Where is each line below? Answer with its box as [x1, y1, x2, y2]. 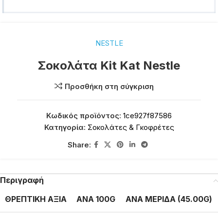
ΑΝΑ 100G [76, 194, 115, 204]
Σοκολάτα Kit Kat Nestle [38, 58, 180, 73]
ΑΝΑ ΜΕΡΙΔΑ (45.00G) [126, 194, 212, 204]
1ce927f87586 [123, 111, 172, 120]
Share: [67, 140, 91, 149]
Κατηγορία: [44, 123, 86, 132]
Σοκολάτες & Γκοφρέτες [87, 123, 174, 132]
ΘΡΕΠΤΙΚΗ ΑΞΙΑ [5, 194, 67, 204]
